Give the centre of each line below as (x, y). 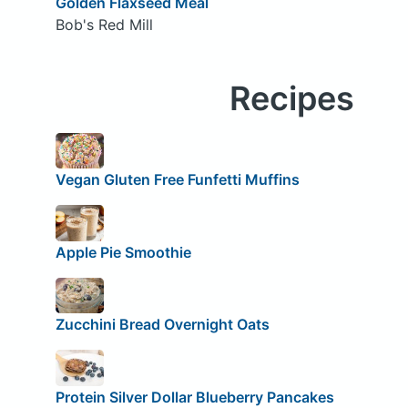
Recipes (291, 98)
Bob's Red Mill (104, 24)
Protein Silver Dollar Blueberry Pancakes (194, 397)
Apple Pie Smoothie (123, 252)
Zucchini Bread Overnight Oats (162, 325)
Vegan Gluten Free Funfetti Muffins (177, 180)
